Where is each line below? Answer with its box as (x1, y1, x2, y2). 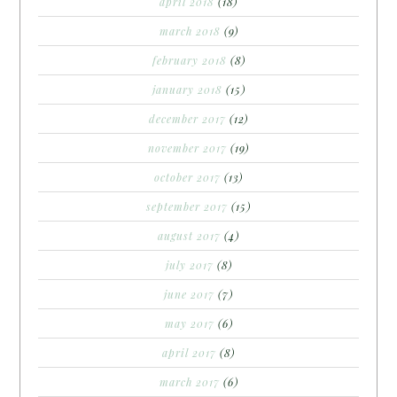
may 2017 (164, 316, 214, 331)
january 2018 (152, 82, 222, 97)
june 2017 (164, 287, 214, 302)
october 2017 (154, 170, 221, 185)
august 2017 (158, 229, 221, 244)
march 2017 (159, 375, 220, 390)
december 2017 (149, 112, 226, 127)
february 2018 (152, 53, 227, 68)
